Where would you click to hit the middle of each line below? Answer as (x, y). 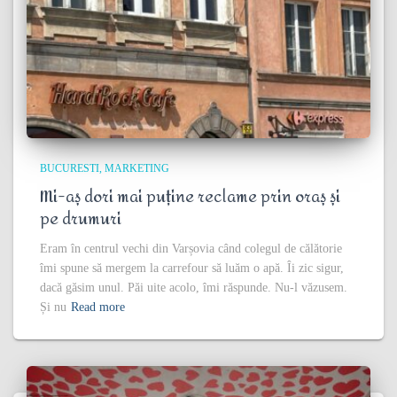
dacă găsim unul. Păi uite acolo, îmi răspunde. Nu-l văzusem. (194, 288)
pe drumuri (81, 220)
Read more (98, 307)
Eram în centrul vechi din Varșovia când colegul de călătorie (191, 249)
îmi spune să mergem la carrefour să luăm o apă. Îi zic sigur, (192, 269)
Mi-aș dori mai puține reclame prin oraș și (190, 198)
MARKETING (137, 169)
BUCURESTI (70, 169)
